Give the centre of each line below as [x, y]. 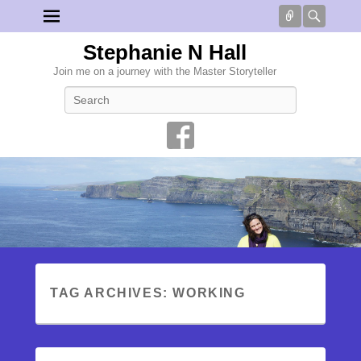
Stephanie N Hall [164, 52]
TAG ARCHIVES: [112, 293]
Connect [325, 16]
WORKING [209, 293]
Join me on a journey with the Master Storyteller [164, 71]
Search [197, 94]
